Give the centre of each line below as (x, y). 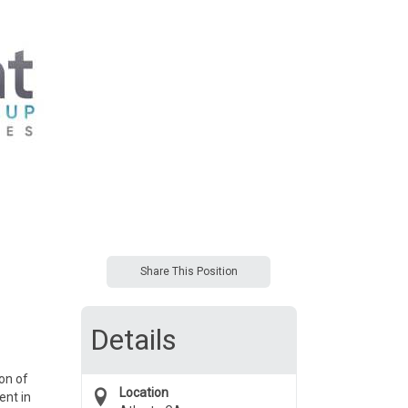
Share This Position (189, 271)
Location (143, 393)
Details (133, 340)
